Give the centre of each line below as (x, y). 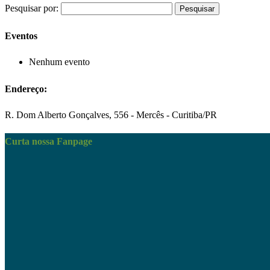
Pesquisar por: (32, 8)
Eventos (21, 36)
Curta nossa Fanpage (49, 142)
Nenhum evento (59, 62)
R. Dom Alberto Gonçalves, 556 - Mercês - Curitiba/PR (111, 115)
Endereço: (26, 89)
